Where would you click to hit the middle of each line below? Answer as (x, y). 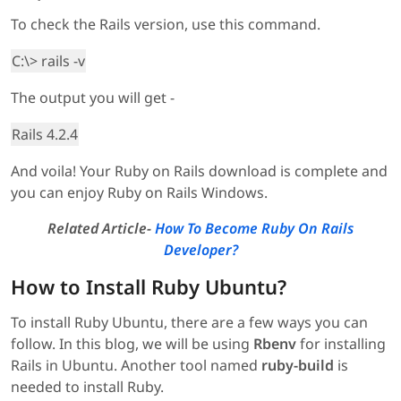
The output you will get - (93, 97)
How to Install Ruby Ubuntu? (149, 286)
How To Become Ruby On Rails (254, 228)
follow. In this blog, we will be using (132, 343)
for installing (341, 343)
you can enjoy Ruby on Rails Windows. (139, 192)
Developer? (200, 249)
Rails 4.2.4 (45, 134)
